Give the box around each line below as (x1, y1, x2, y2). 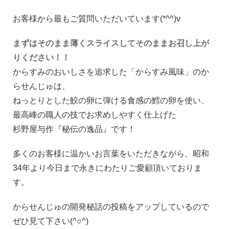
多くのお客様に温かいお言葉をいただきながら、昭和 (13, 149, 209, 158)
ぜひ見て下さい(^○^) (13, 217, 88, 225)
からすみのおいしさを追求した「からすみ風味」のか (13, 67, 209, 76)
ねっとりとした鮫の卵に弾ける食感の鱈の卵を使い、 (13, 96, 209, 105)
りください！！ (13, 53, 70, 62)
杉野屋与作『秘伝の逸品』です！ (13, 125, 135, 133)
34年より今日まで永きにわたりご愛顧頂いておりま (13, 164, 202, 172)
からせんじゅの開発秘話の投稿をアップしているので (13, 202, 209, 211)
